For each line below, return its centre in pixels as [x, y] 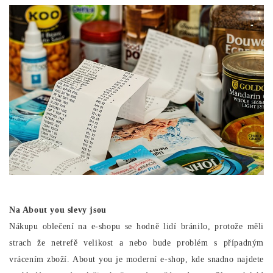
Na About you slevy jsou [58, 210]
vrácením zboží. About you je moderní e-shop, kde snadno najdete [136, 259]
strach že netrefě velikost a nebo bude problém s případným [136, 243]
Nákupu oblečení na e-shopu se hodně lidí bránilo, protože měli [136, 226]
